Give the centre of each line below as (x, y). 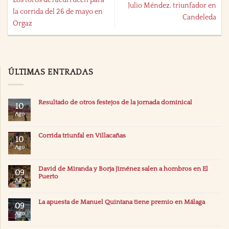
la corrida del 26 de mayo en (58, 12)
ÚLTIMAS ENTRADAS (51, 72)
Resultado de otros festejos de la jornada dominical (115, 102)
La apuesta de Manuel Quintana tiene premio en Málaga (122, 202)
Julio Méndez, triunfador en (172, 6)
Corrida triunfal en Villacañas (82, 136)
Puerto (48, 177)
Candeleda (199, 18)
